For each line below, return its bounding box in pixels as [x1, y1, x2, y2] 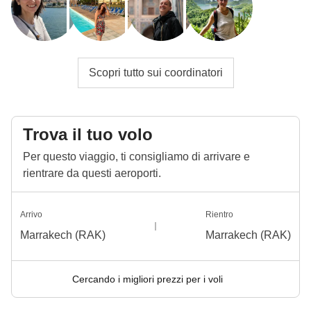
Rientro [205, 209, 233, 219]
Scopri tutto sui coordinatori [88, 66, 223, 78]
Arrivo [20, 209, 42, 219]
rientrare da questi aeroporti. [23, 167, 161, 179]
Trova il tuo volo [23, 124, 153, 144]
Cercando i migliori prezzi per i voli [72, 273, 223, 285]
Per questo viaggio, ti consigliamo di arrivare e [23, 150, 250, 162]
